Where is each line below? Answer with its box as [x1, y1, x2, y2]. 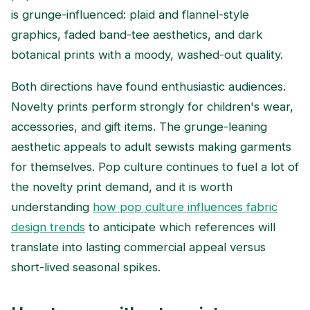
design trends [11, 220, 85, 235]
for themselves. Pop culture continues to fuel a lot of [11, 160, 299, 174]
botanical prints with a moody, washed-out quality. [11, 47, 283, 62]
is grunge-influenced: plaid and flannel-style [11, 7, 249, 21]
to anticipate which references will [85, 220, 275, 235]
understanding [11, 200, 93, 215]
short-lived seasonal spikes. [11, 260, 161, 275]
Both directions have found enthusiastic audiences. [11, 80, 286, 94]
